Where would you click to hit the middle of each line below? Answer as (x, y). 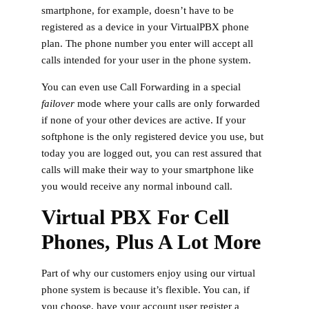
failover (58, 103)
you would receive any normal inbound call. (137, 186)
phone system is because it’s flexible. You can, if (146, 289)
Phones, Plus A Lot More (151, 241)
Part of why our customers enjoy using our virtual (148, 273)
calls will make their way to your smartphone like (148, 169)
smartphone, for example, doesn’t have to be (138, 10)
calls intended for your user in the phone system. (146, 60)
